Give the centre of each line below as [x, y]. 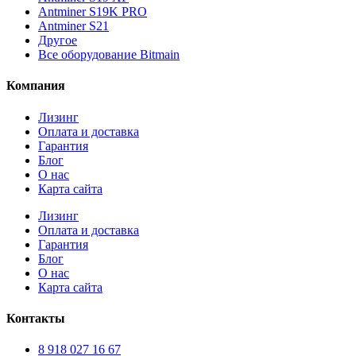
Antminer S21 [74, 26]
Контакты [36, 318]
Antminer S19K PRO [93, 12]
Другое [58, 41]
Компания [36, 86]
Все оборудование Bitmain [109, 55]
